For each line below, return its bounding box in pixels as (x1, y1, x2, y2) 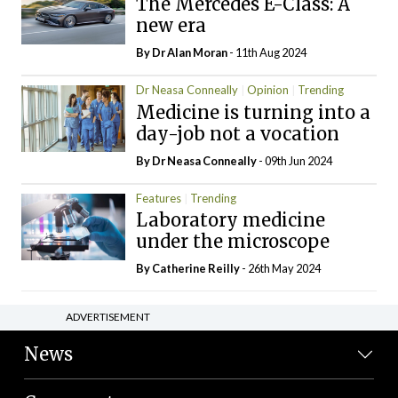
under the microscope (136, 230, 330, 253)
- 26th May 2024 (240, 261, 322, 276)
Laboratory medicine (136, 209, 326, 232)
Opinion (247, 83, 290, 98)
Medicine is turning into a (136, 100, 371, 123)
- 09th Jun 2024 (259, 153, 333, 168)
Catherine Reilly (152, 261, 241, 276)
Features (136, 190, 182, 205)
